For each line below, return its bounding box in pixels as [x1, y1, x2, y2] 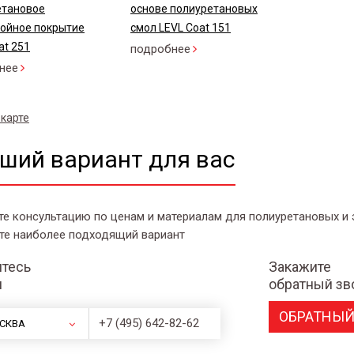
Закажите [268, 258, 331, 276]
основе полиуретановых [130, 2, 258, 16]
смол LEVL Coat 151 [130, 21, 231, 35]
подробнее [130, 42, 190, 57]
